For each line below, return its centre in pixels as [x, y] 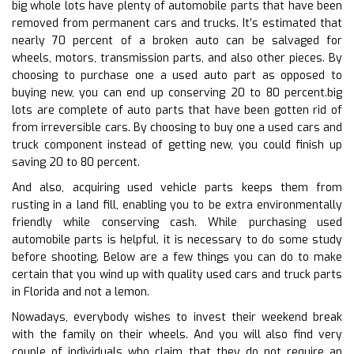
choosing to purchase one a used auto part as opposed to [177, 75]
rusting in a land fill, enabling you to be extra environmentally [177, 205]
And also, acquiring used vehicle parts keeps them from [177, 187]
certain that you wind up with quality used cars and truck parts [177, 274]
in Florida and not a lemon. [81, 292]
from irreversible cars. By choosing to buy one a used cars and [177, 127]
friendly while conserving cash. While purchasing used [177, 222]
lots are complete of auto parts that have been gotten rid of [177, 110]
